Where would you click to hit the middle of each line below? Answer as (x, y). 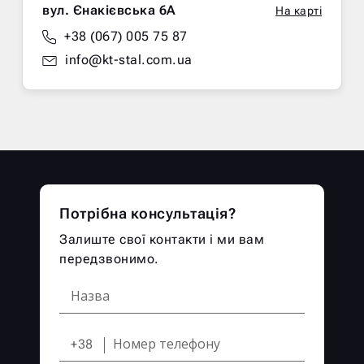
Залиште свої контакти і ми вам (162, 240)
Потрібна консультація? (147, 214)
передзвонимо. (109, 259)
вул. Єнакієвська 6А (109, 11)
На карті (299, 11)
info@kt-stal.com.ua (129, 60)
